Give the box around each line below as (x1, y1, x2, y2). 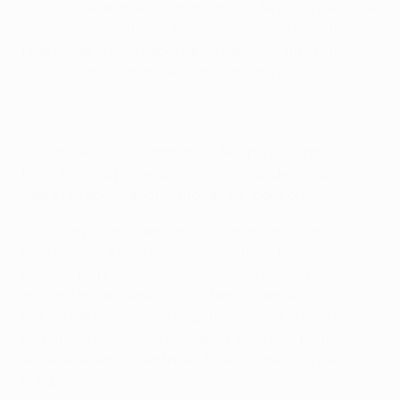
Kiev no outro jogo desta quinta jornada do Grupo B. (21, 62, 352, 82)
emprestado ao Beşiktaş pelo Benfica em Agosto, (21, 285, 336, 305)
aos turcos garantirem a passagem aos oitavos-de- (21, 19, 351, 39)
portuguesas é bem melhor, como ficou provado (21, 242, 329, 262)
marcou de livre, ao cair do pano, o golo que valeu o (21, 306, 347, 327)
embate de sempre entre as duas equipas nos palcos (21, 349, 360, 370)
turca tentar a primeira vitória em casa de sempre (21, 163, 340, 184)
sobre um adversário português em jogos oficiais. (21, 185, 338, 205)
